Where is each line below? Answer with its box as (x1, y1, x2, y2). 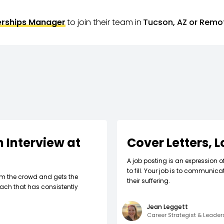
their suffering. (127, 176, 170, 185)
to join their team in (66, 16, 141, 28)
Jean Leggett (147, 202, 188, 211)
